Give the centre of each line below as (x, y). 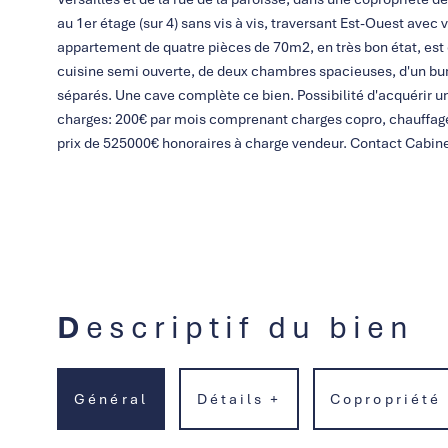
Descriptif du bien (250, 327)
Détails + (239, 398)
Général (111, 398)
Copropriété (385, 398)
